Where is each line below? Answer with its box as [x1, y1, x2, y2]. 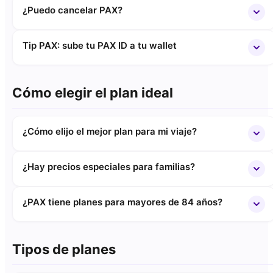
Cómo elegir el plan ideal [12, 85, 173, 101]
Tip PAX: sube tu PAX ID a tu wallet [23, 40, 177, 51]
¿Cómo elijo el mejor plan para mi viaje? [23, 126, 197, 137]
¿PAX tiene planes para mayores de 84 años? [23, 196, 222, 208]
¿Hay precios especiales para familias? [23, 161, 195, 172]
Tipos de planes [12, 241, 116, 257]
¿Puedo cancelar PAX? [23, 4, 122, 16]
